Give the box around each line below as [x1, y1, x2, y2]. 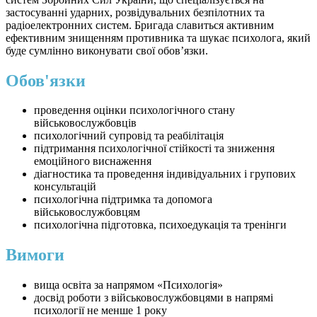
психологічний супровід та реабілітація [34, 129, 224, 142]
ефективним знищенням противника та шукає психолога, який [6, 31, 311, 44]
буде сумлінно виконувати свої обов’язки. [6, 44, 208, 57]
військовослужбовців [34, 117, 137, 129]
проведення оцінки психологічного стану [34, 104, 235, 117]
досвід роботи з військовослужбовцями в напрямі [34, 292, 273, 304]
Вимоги [6, 246, 64, 265]
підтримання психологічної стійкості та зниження [34, 142, 275, 155]
